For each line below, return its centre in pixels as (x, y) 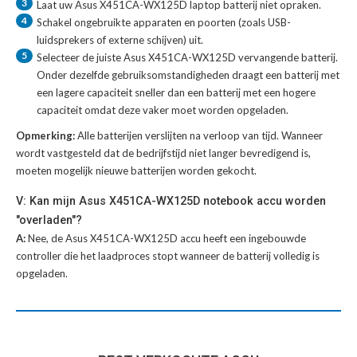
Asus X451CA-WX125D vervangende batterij (229, 58)
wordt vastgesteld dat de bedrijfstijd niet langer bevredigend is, (163, 153)
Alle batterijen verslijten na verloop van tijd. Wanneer (200, 136)
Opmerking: (47, 136)
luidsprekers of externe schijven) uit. (120, 40)
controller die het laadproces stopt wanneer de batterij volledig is (168, 256)
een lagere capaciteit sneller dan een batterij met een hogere (176, 93)
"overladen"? (49, 220)
